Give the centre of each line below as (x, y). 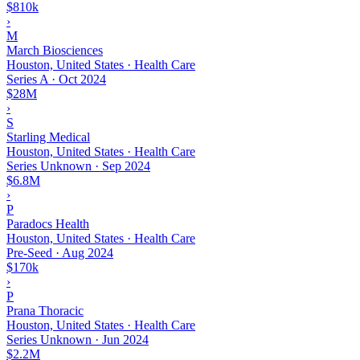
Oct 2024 (82, 79)
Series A (27, 79)
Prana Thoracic (45, 310)
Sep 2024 (126, 166)
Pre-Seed (29, 252)
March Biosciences (55, 50)
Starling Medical (48, 137)
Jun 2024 (125, 339)
